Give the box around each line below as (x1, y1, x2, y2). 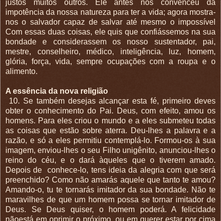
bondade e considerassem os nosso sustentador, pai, (5, 37, 216, 46)
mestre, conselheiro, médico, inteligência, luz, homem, (5, 47, 216, 56)
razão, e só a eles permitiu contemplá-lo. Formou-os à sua (5, 136, 216, 145)
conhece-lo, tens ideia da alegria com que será (47, 165, 216, 174)
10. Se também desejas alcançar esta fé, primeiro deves (8, 96, 216, 105)
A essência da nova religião (5, 86, 108, 95)
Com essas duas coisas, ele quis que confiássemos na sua (5, 27, 216, 36)
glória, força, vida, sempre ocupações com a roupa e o (5, 57, 216, 66)
